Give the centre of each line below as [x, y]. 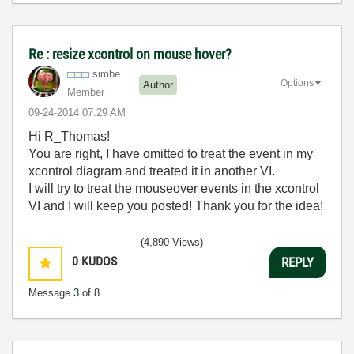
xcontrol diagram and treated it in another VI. [152, 171]
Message [51, 293]
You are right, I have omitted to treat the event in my [171, 154]
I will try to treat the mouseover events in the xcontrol [174, 188]
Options [297, 83]
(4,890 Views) [172, 242]
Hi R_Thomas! [69, 136]
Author [158, 85]
